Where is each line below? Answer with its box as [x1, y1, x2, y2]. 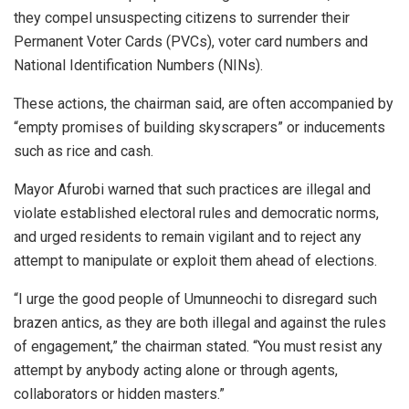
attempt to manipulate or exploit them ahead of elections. [14, 252, 377, 270]
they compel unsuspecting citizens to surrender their [14, 9, 350, 27]
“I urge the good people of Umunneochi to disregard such [14, 290, 377, 309]
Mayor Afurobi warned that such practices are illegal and [14, 181, 371, 199]
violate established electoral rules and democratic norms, [14, 204, 379, 223]
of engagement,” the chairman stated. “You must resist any [14, 338, 383, 356]
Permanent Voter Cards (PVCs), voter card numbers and [14, 33, 368, 51]
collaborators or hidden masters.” [14, 385, 225, 404]
